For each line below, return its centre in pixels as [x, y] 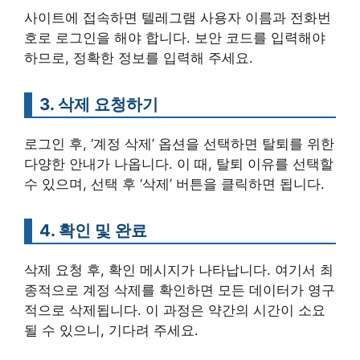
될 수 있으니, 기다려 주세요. [111, 330]
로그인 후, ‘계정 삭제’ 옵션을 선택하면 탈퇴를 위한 [179, 144]
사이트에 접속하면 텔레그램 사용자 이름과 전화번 [178, 18]
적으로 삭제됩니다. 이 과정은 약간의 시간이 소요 [175, 310]
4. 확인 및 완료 [93, 230]
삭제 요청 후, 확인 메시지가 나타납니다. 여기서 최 [179, 270]
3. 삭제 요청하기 [99, 104]
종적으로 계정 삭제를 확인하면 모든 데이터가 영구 [180, 290]
